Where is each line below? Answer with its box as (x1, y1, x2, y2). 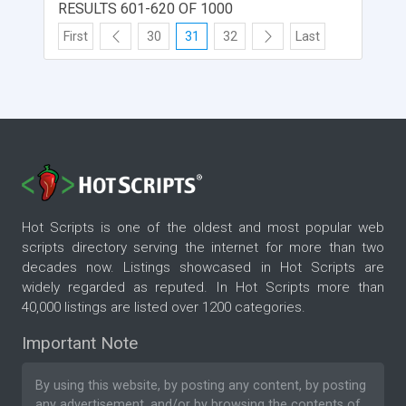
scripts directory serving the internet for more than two (22, 239, 384, 256)
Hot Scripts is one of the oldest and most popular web (22, 219, 384, 237)
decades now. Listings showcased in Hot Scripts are (22, 259, 384, 276)
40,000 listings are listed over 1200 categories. (22, 299, 305, 316)
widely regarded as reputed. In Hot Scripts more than (22, 279, 384, 296)
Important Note (22, 333, 138, 354)
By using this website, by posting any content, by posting (35, 378, 366, 394)
